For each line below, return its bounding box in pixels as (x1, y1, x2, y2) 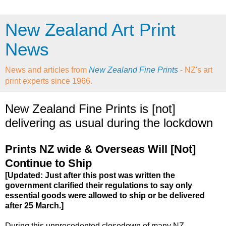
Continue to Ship (5, 156, 92, 169)
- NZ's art (180, 66, 212, 74)
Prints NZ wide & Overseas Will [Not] (5, 142, 196, 155)
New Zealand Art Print (5, 20, 176, 39)
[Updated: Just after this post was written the (5, 171, 175, 180)
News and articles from (5, 66, 89, 74)
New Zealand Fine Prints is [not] (5, 102, 176, 116)
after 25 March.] (5, 201, 64, 210)
